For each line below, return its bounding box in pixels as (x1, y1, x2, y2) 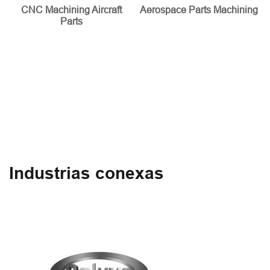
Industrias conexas (9, 163, 164, 183)
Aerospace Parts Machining (139, 4, 258, 15)
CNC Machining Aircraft (20, 4, 122, 15)
